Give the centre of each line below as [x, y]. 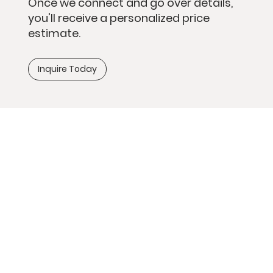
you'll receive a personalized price [119, 18]
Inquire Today [67, 69]
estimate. [54, 33]
